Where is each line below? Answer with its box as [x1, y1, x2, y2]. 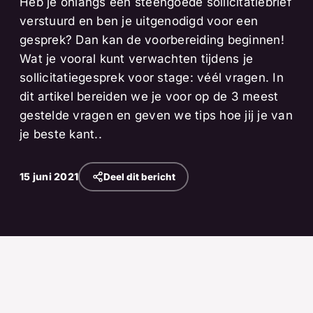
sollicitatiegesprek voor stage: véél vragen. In [20, 71, 284, 85]
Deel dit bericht [103, 170, 175, 182]
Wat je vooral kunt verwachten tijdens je [20, 52, 254, 66]
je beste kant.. [20, 127, 102, 141]
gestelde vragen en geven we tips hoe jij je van [20, 108, 293, 122]
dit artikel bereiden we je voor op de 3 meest [20, 89, 279, 103]
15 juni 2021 [20, 170, 79, 182]
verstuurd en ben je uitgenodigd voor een [20, 14, 259, 28]
